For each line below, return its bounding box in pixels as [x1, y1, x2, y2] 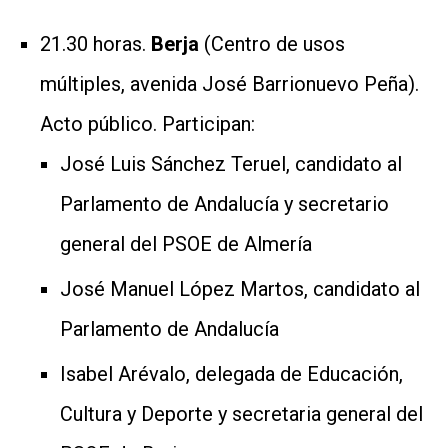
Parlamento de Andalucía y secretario [60, 191, 389, 216]
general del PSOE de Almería [60, 231, 312, 256]
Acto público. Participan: [40, 111, 255, 136]
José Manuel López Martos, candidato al [60, 276, 420, 301]
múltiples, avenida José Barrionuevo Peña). [40, 71, 419, 96]
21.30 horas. [40, 31, 151, 56]
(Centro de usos [204, 31, 345, 56]
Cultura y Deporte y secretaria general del [60, 401, 423, 426]
